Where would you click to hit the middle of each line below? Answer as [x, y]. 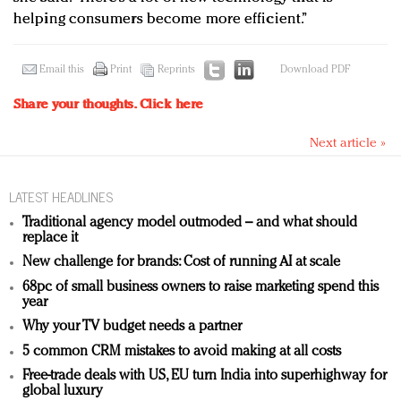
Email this [62, 70]
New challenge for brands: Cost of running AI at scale [181, 263]
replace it [50, 238]
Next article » [348, 144]
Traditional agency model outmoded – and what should [190, 222]
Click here [171, 106]
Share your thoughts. [77, 106]
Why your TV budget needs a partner [132, 327]
